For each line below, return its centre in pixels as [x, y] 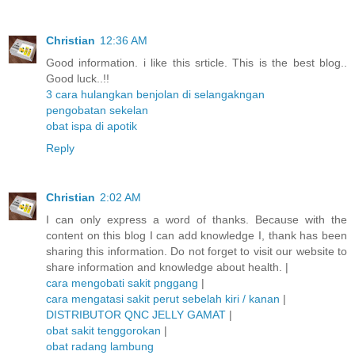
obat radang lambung [100, 346]
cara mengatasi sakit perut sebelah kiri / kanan [163, 298]
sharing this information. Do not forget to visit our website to [197, 251]
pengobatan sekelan [97, 110]
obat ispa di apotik [92, 126]
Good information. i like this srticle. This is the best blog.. [197, 62]
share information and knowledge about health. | [167, 267]
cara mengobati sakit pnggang [122, 282]
